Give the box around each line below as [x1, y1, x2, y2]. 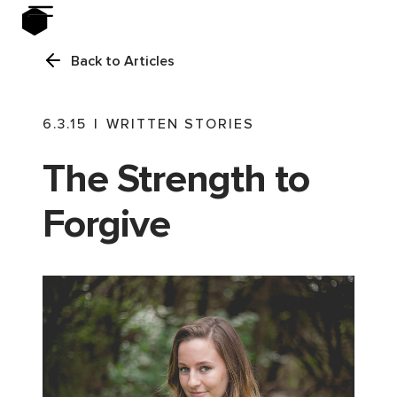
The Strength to [43, 155, 309, 203]
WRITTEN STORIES [106, 115, 254, 133]
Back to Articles [71, 52, 175, 70]
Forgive [43, 200, 170, 248]
